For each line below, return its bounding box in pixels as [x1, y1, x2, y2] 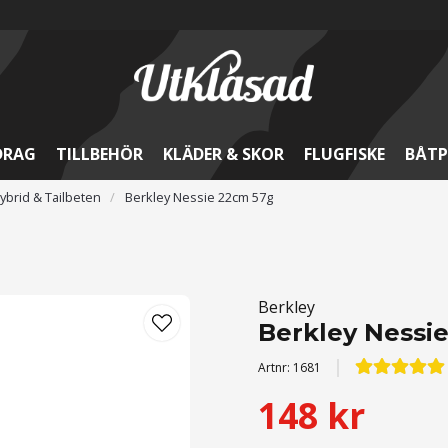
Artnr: [258, 359, 294, 376]
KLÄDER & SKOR [162, 143, 284, 165]
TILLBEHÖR [55, 143, 143, 165]
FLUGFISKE [303, 143, 385, 165]
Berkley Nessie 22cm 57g [124, 188, 273, 206]
